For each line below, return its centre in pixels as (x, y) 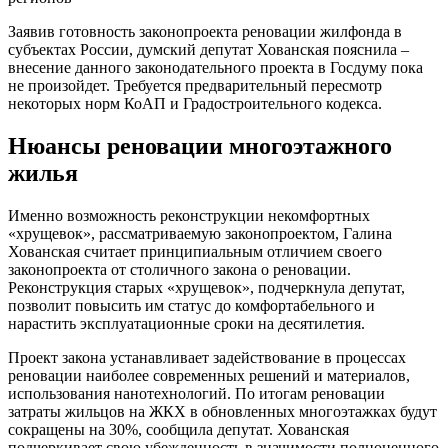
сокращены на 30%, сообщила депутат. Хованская (178, 429)
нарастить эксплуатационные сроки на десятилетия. (186, 323)
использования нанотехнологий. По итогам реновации (196, 393)
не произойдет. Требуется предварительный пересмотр (195, 85)
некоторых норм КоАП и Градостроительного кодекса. (195, 103)
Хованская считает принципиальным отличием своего (195, 251)
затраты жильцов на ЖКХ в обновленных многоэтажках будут (222, 411)
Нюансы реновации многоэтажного (200, 145)
